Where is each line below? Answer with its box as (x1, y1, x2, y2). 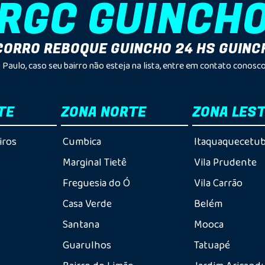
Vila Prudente (193, 154, 257, 170)
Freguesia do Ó (63, 175, 131, 190)
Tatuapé (193, 237, 230, 253)
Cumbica (63, 134, 102, 149)
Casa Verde (63, 196, 112, 211)
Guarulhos (63, 237, 112, 253)
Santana (63, 216, 100, 232)
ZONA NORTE (61, 102, 147, 122)
